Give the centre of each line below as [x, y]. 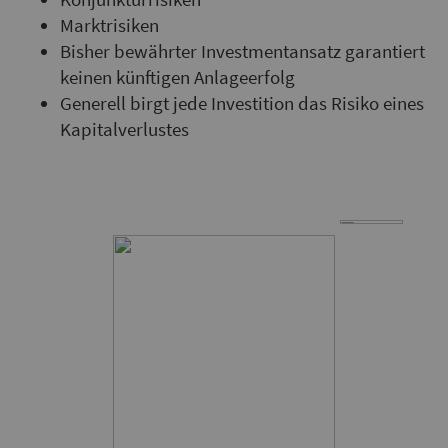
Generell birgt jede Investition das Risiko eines [242, 103]
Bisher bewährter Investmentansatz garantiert [242, 51]
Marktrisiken [109, 25]
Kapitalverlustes [124, 129]
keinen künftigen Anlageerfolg [177, 77]
